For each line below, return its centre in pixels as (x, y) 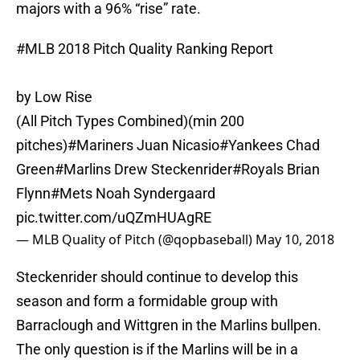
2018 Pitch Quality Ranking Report (164, 49)
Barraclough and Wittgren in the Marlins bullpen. (169, 325)
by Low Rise (54, 97)
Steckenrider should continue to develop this (157, 277)
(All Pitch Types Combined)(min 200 (130, 121)
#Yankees (251, 145)
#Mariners (100, 145)
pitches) (42, 145)
